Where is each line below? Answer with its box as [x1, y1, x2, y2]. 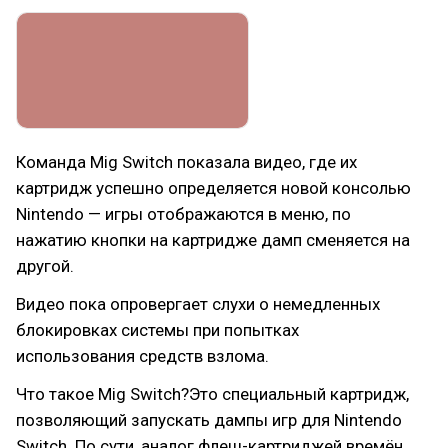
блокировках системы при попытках [16, 319, 299, 340]
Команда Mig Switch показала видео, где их [16, 151, 357, 172]
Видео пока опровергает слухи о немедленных [16, 293, 380, 314]
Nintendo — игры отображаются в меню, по [16, 203, 351, 224]
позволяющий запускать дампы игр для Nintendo [16, 409, 402, 430]
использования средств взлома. [16, 345, 269, 366]
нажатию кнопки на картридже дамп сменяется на [16, 229, 410, 250]
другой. [16, 255, 74, 276]
